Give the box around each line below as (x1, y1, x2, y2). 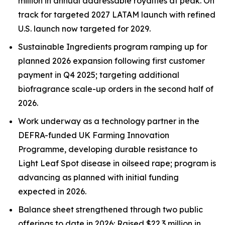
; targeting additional (95, 70, 179, 80)
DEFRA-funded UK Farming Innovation (18, 130, 169, 140)
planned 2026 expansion (18, 56, 115, 66)
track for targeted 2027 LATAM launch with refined (18, 10, 215, 20)
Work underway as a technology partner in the (18, 116, 199, 126)
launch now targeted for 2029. (32, 24, 151, 34)
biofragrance (18, 84, 70, 94)
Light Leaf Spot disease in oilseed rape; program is (18, 158, 216, 168)
